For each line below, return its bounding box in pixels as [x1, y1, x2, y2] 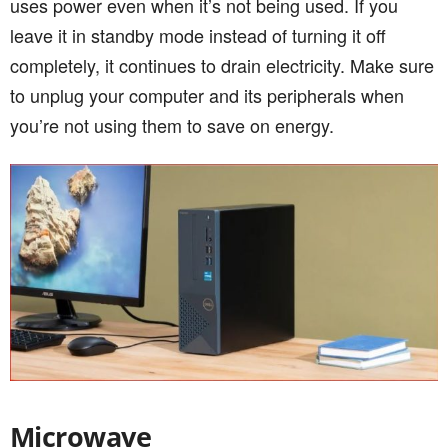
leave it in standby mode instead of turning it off [10, 22, 386, 48]
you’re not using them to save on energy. [10, 112, 334, 138]
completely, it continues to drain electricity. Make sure [10, 52, 434, 78]
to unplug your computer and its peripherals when [10, 82, 404, 108]
